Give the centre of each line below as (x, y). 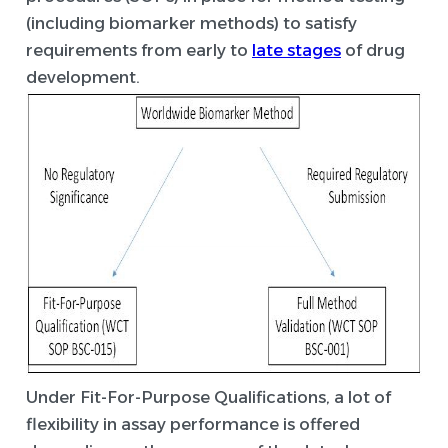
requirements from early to (139, 50)
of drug (373, 50)
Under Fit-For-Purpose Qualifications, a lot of (208, 397)
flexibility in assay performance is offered (193, 424)
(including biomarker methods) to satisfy (191, 23)
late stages (296, 50)
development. (83, 77)
